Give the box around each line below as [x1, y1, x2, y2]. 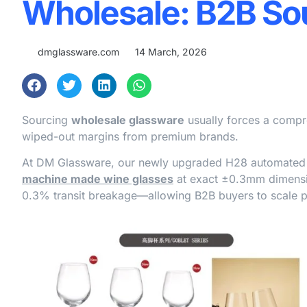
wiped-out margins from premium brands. [22, 129, 242, 143]
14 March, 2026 [135, 45, 207, 58]
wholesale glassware [71, 112, 184, 127]
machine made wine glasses [22, 172, 173, 186]
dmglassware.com [38, 45, 119, 58]
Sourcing [22, 112, 71, 127]
